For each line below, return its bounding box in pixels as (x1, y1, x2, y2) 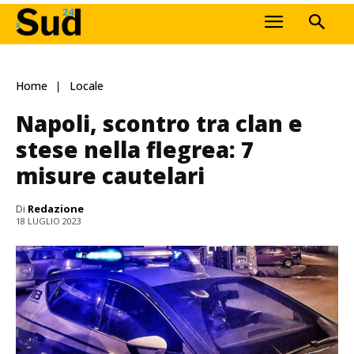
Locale (70, 78, 104, 94)
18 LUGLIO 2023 (16, 215, 81, 228)
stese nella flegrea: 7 (16, 134, 254, 164)
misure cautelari (16, 160, 205, 190)
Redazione (28, 201, 84, 216)
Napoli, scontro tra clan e (16, 107, 303, 138)
